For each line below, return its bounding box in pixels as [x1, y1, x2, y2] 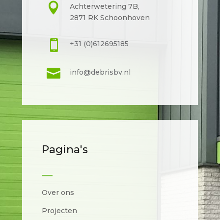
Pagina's [41, 142, 88, 156]
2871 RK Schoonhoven [69, 13, 150, 22]
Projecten [41, 206, 77, 215]
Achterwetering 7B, [69, 1, 139, 11]
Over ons [41, 188, 74, 197]
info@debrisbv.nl [69, 67, 131, 77]
